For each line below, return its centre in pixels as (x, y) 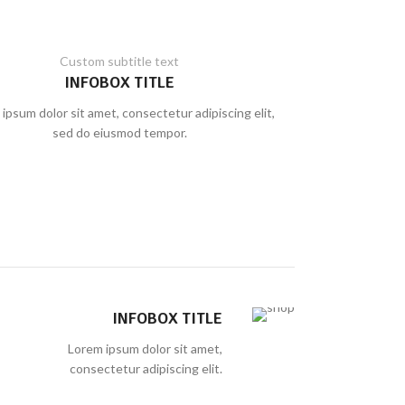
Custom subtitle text (120, 61)
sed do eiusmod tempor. (119, 132)
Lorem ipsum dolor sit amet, (145, 348)
